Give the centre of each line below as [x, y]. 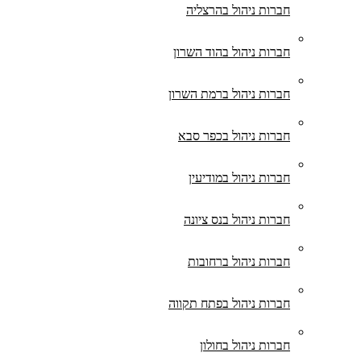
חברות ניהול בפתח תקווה [229, 303]
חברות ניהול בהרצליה [238, 10]
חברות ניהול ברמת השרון [229, 94]
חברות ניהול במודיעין [239, 178]
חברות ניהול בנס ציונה [237, 220]
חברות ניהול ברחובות [239, 261]
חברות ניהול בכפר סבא [234, 136]
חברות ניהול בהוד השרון [232, 52]
